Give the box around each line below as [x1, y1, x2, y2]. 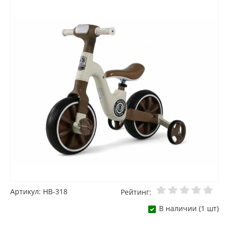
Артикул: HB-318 [10, 187, 67, 197]
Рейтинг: [121, 187, 151, 197]
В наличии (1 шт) [159, 203, 219, 214]
